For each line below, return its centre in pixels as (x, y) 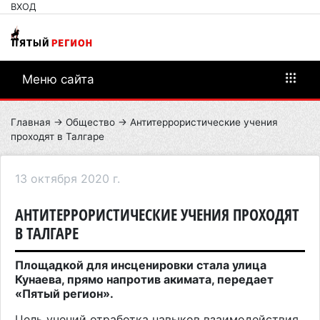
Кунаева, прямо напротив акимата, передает (144, 279)
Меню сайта (58, 79)
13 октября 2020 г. (67, 178)
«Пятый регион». (64, 293)
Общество (90, 122)
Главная (31, 122)
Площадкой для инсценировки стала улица (141, 265)
